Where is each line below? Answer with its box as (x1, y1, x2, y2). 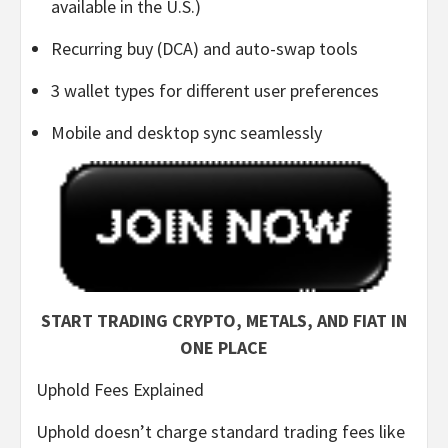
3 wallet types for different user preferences (51, 79, 379, 103)
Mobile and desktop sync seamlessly (51, 121, 322, 145)
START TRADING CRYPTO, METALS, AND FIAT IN (41, 308, 407, 332)
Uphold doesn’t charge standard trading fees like (36, 419, 405, 443)
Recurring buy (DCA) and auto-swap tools (51, 37, 358, 61)
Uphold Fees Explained (36, 377, 204, 401)
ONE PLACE (180, 335, 268, 359)
